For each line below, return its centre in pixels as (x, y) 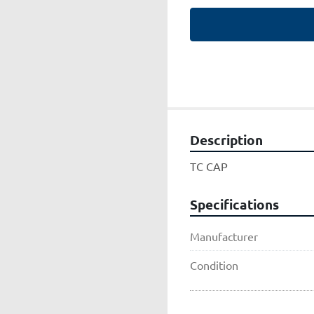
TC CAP (209, 166)
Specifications (234, 205)
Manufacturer (224, 237)
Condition (214, 265)
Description (226, 140)
